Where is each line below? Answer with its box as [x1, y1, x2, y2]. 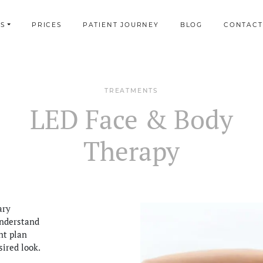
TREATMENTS [104, 88, 159, 95]
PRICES [31, 22, 62, 29]
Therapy [83, 134, 180, 168]
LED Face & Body [30, 103, 233, 136]
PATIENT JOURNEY [82, 22, 159, 29]
